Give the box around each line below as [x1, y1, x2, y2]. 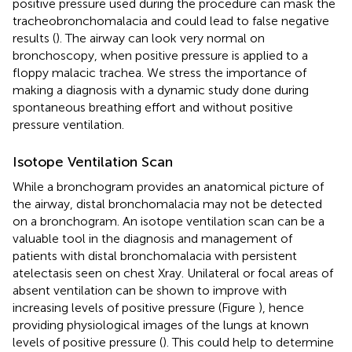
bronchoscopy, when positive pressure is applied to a [13, 47, 308, 63]
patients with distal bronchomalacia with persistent [13, 247, 297, 263]
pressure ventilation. [13, 116, 124, 132]
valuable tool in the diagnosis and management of [13, 230, 292, 246]
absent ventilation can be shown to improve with [13, 282, 287, 298]
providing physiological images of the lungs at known [13, 317, 309, 332]
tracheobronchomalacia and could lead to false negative [13, 13, 329, 28]
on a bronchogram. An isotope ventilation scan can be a [13, 213, 324, 229]
